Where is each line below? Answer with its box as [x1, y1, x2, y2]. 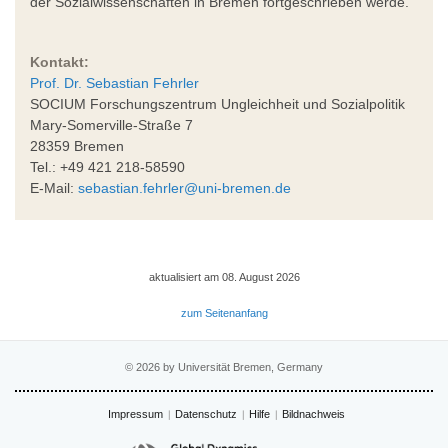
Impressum [108, 407, 163, 420]
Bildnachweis [282, 407, 345, 420]
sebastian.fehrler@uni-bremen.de [78, 179, 291, 196]
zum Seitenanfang [180, 306, 268, 319]
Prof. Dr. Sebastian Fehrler [30, 74, 199, 91]
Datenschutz [175, 407, 237, 420]
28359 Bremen [30, 137, 124, 154]
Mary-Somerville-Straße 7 [30, 116, 193, 133]
